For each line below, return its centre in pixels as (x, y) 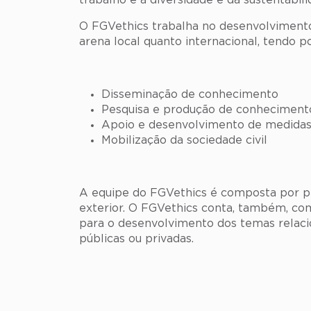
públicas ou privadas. (136, 239)
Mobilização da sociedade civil (184, 141)
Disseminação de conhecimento (190, 95)
